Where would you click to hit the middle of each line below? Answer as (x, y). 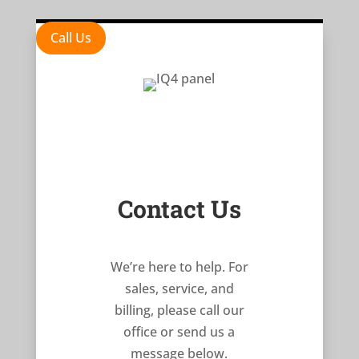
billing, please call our (179, 311)
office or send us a (179, 332)
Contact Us (179, 209)
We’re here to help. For (179, 267)
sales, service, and (179, 289)
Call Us (71, 37)
